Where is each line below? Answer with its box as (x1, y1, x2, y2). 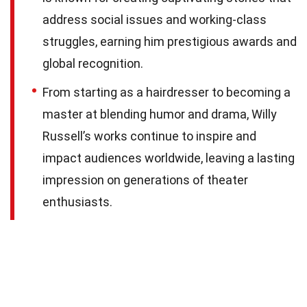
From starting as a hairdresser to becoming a (42, 84, 291, 99)
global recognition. (42, 56, 143, 71)
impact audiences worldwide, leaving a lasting (42, 150, 295, 165)
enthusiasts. (42, 194, 112, 209)
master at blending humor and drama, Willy (42, 106, 277, 121)
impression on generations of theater (42, 172, 248, 187)
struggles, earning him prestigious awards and (42, 34, 297, 49)
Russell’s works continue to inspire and (42, 128, 256, 143)
